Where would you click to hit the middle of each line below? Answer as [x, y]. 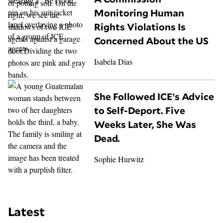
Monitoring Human [139, 13]
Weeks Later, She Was [145, 124]
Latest [26, 212]
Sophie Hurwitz [119, 159]
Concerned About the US [152, 41]
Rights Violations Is [140, 27]
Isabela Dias [113, 62]
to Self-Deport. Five [140, 110]
